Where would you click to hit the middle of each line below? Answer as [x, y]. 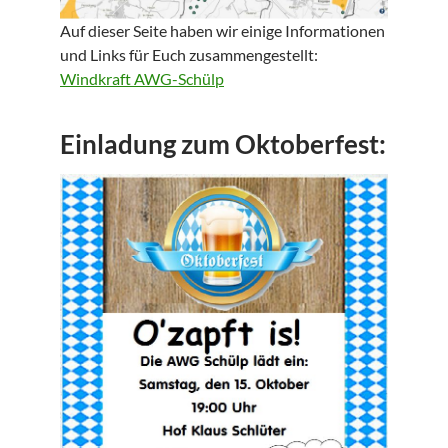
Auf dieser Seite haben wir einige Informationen [222, 30]
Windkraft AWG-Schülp [142, 78]
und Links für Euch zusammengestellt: [189, 54]
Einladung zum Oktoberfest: [223, 143]
